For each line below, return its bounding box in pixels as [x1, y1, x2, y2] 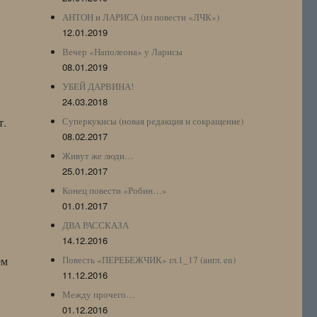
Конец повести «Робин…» [62, 183, 168, 197]
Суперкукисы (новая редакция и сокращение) [62, 114, 244, 127]
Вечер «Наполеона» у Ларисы [62, 45, 183, 58]
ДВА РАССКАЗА [62, 218, 129, 231]
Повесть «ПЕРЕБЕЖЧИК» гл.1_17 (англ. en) [62, 253, 236, 266]
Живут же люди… [62, 149, 134, 162]
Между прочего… [62, 287, 136, 301]
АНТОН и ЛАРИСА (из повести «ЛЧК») [62, 10, 220, 23]
